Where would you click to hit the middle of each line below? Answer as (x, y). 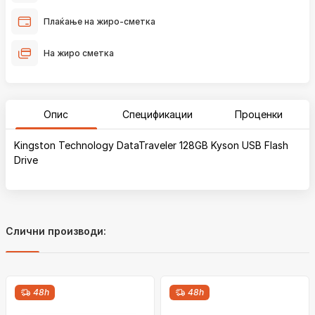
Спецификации (157, 114)
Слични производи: (56, 231)
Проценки (258, 114)
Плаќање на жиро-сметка (99, 21)
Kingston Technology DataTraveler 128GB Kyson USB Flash (151, 145)
